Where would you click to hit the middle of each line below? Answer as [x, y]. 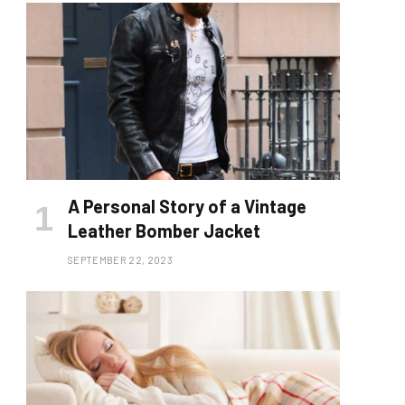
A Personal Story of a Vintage [187, 206]
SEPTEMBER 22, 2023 [120, 259]
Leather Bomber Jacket [164, 230]
